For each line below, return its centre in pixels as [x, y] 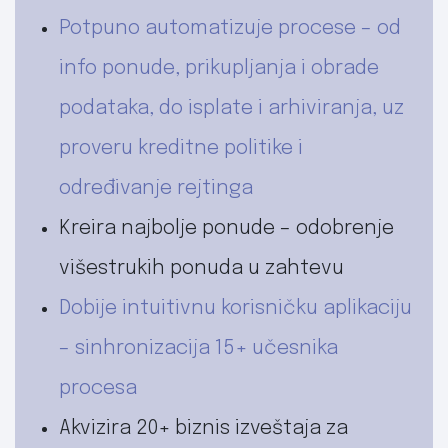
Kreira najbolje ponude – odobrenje [226, 228]
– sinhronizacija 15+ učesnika [198, 348]
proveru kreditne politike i [181, 148]
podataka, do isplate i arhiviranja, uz [231, 108]
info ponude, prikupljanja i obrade [219, 68]
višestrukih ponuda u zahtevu [201, 268]
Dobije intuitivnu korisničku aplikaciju [235, 308]
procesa [98, 388]
